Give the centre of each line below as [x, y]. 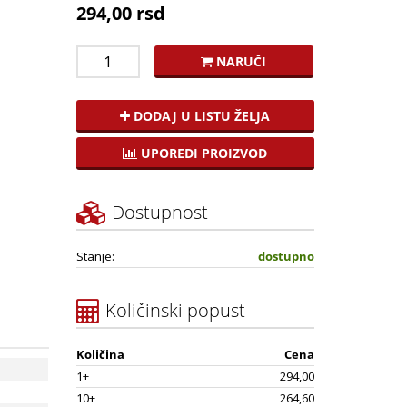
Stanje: [95, 256]
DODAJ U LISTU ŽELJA [200, 115]
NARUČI [239, 61]
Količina [100, 354]
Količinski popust [173, 310]
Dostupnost [157, 212]
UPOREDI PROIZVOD [203, 153]
